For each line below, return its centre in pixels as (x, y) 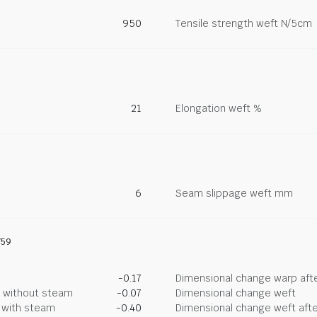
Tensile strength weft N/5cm (244, 23)
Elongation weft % (219, 108)
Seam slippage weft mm (234, 193)
